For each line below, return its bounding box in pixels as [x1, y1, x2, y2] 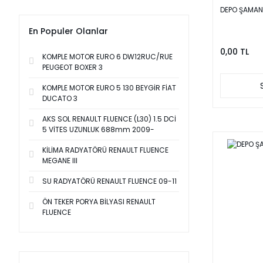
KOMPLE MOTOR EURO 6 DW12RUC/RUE [42, 52, 173, 62]
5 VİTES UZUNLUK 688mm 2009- [42, 124, 154, 134]
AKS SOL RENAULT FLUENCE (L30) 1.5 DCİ [42, 114, 176, 124]
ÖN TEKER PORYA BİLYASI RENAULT [42, 197, 156, 207]
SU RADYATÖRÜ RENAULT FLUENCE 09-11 [42, 176, 177, 186]
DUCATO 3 [42, 93, 77, 103]
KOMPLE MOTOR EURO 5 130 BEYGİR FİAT [42, 83, 176, 93]
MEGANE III [42, 156, 77, 166]
